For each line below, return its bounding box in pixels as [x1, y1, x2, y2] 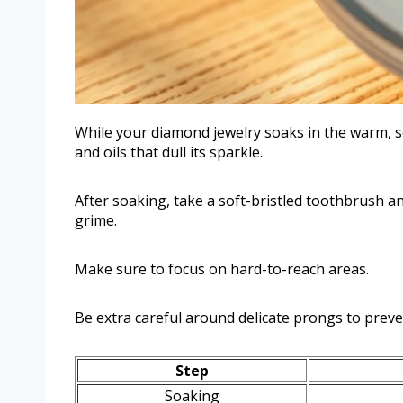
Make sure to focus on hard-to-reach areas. [75, 259, 369, 280]
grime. [75, 210, 117, 231]
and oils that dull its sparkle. [75, 142, 263, 163]
